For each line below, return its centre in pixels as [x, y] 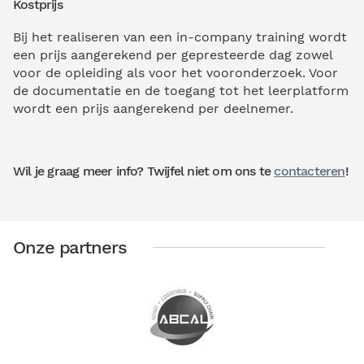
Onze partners [70, 247]
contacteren [310, 171]
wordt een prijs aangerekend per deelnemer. [153, 108]
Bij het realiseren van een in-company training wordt [180, 37]
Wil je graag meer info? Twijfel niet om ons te [144, 171]
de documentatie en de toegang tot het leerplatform [181, 90]
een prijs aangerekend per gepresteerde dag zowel [173, 54]
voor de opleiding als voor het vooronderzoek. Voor [175, 72]
